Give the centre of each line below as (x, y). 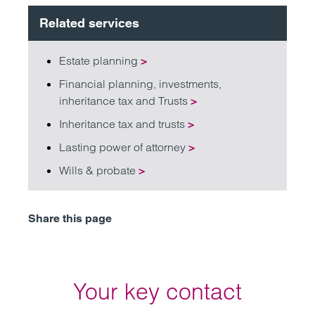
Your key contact (157, 291)
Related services (89, 23)
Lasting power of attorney (124, 147)
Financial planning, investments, (140, 84)
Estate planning (100, 60)
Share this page (70, 218)
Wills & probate (99, 170)
